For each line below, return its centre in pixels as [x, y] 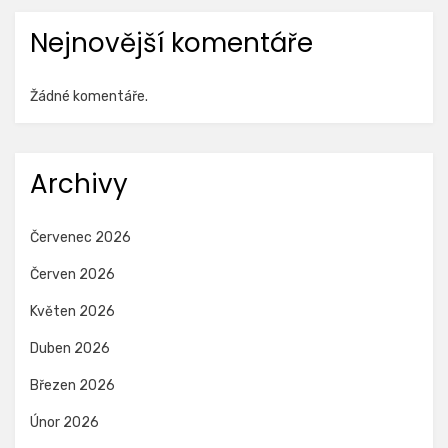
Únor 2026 [64, 422]
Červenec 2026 [80, 237]
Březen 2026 [72, 385]
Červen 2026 [72, 274]
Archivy [79, 183]
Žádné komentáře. [89, 96]
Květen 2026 [72, 311]
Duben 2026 [70, 348]
